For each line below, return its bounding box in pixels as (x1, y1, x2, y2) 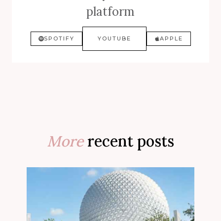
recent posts (83, 132, 174, 151)
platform (86, 4, 135, 20)
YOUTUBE (97, 35, 131, 42)
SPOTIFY (43, 35, 74, 42)
